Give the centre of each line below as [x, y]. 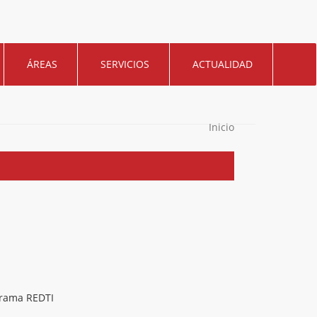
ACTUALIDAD [223, 64]
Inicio [221, 127]
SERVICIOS [125, 64]
